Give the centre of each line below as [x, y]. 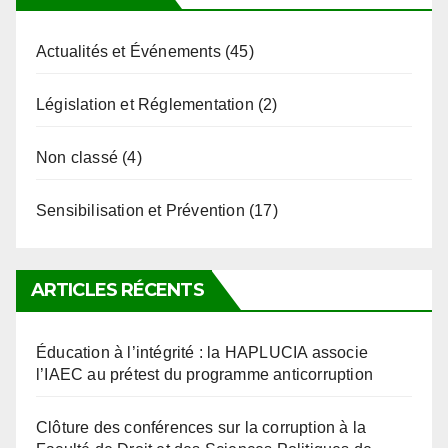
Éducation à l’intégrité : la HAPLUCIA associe [202, 352]
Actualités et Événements [128, 51]
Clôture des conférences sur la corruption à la [201, 427]
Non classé [77, 157]
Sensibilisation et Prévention [140, 210]
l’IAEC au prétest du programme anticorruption [205, 374]
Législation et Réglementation [145, 104]
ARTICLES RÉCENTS [117, 289]
